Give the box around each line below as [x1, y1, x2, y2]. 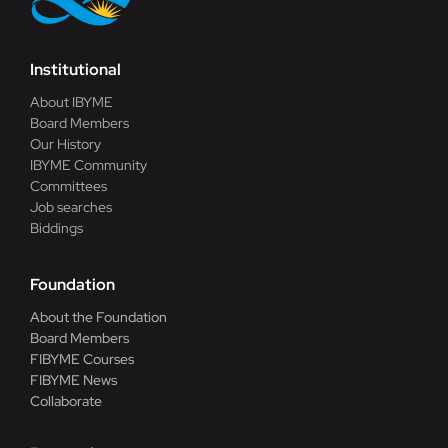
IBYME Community [29, 156, 147, 174]
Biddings [29, 219, 83, 237]
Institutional [29, 59, 121, 80]
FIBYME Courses [29, 350, 134, 368]
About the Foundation [29, 308, 167, 326]
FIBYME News [29, 371, 117, 389]
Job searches [29, 198, 112, 216]
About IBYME [29, 93, 113, 111]
